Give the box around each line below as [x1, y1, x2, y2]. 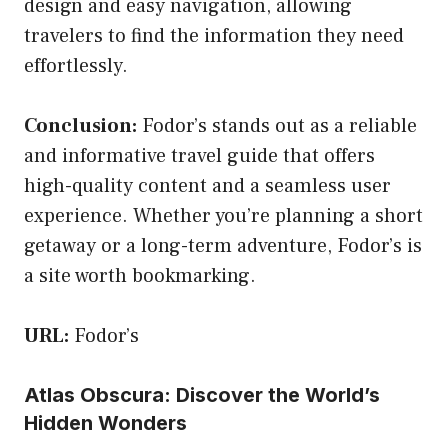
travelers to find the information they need [24, 22, 404, 49]
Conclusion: [24, 112, 137, 139]
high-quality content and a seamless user [24, 172, 391, 199]
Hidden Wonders [24, 410, 187, 435]
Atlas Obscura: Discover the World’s [24, 382, 380, 407]
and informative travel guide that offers [24, 142, 375, 169]
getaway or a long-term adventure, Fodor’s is [24, 232, 422, 259]
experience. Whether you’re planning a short [24, 202, 423, 229]
